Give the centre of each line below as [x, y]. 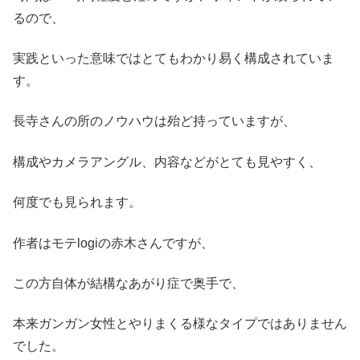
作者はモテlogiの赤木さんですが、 [113, 243]
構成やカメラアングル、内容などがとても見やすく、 [167, 162]
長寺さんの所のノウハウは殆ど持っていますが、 [154, 121]
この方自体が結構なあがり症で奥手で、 [129, 284]
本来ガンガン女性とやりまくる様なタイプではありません [180, 324]
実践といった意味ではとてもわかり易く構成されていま [174, 59]
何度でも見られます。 [77, 202]
